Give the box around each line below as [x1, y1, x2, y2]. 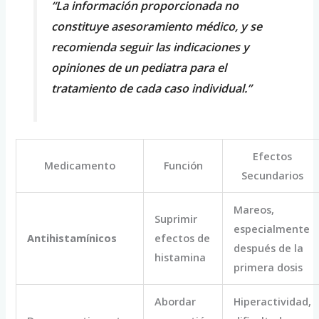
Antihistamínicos [27, 230, 117, 245]
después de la [234, 240, 304, 255]
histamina [155, 249, 206, 264]
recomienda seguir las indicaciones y [51, 38, 249, 55]
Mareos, [234, 202, 275, 216]
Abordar [155, 293, 197, 308]
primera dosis [234, 259, 303, 274]
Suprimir [155, 211, 198, 226]
